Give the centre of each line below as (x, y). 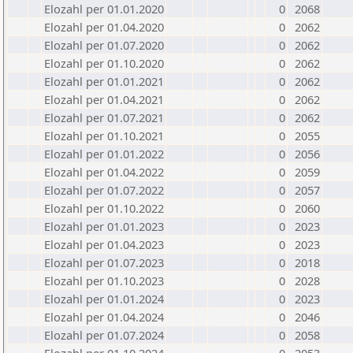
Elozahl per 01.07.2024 (104, 335)
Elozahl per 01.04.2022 (104, 172)
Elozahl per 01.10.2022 (104, 208)
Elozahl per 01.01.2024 (104, 299)
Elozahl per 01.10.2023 (104, 281)
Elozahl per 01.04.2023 (104, 244)
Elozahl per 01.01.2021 (104, 81)
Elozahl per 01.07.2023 (104, 262)
